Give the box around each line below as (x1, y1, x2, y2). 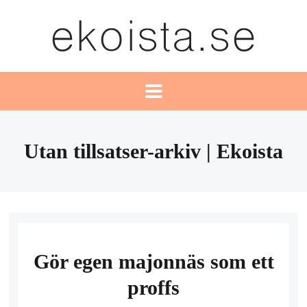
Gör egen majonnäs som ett (33, 249, 274, 273)
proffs (127, 275, 180, 299)
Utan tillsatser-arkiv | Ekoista (24, 140, 283, 163)
